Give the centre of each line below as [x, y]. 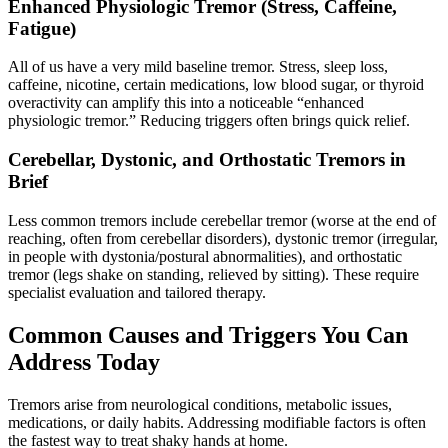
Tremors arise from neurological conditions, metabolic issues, [200, 404]
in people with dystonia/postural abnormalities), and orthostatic [205, 256]
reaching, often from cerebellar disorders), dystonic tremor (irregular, [223, 238]
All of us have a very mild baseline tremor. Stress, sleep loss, [198, 67]
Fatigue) [42, 28]
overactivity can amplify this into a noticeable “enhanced [186, 103]
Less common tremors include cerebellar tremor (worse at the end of [222, 220]
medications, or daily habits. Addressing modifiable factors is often [217, 422]
